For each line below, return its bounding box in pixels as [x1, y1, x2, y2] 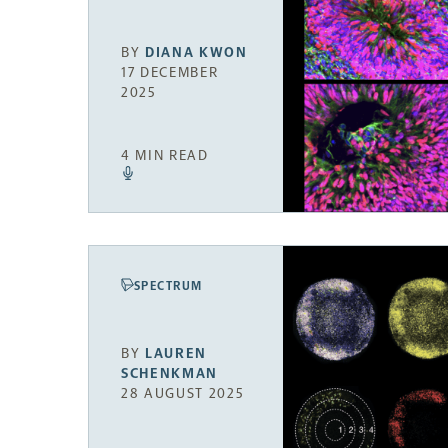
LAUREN [145, 344, 208, 362]
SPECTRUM [134, 279, 203, 294]
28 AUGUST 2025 [121, 384, 245, 402]
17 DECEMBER [121, 64, 219, 82]
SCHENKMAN [121, 364, 219, 382]
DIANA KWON [145, 44, 248, 62]
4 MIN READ [121, 147, 209, 165]
